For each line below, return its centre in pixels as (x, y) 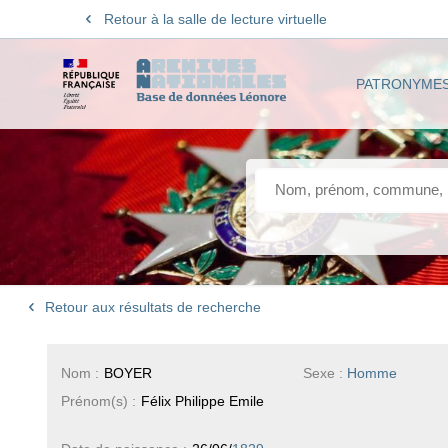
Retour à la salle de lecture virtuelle (215, 19)
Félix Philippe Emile (202, 400)
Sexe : (325, 372)
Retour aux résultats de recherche (151, 307)
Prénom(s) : (98, 400)
